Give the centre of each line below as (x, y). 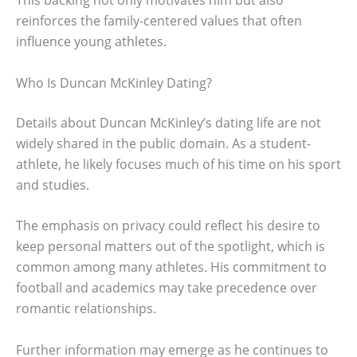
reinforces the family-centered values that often (159, 21)
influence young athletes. (91, 42)
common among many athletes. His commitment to (171, 267)
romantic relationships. (86, 309)
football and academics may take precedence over (167, 288)
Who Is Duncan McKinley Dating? (114, 82)
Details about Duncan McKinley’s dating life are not (169, 122)
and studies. (53, 184)
